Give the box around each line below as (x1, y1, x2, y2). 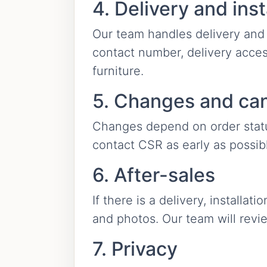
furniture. (92, 64, 144, 78)
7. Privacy (92, 237, 178, 260)
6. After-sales (92, 163, 215, 187)
